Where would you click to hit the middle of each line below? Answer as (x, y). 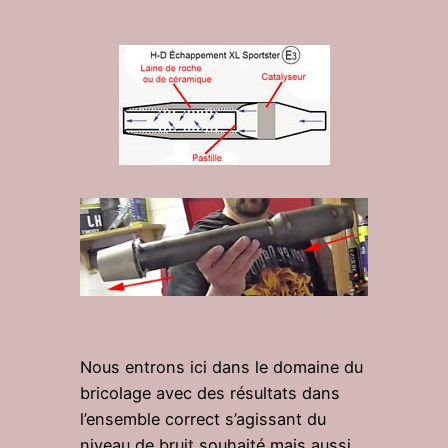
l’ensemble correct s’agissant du (203, 418)
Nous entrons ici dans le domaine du (221, 366)
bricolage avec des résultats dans (210, 392)
